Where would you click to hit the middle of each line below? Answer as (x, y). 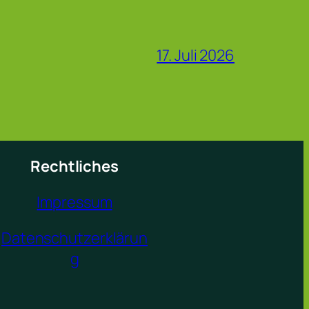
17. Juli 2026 (196, 55)
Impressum (74, 202)
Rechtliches (74, 166)
